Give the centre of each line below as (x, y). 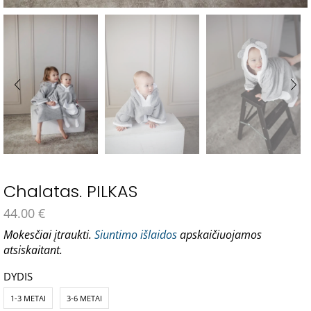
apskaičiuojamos (219, 235)
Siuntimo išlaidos (136, 235)
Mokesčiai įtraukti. (49, 235)
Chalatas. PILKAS (70, 192)
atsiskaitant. (33, 250)
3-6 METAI (84, 299)
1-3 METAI (28, 299)
